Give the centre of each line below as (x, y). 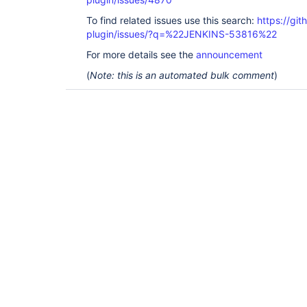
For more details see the (141, 54)
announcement (229, 54)
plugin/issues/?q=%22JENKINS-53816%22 (182, 34)
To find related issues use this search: (172, 20)
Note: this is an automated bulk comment (182, 75)
